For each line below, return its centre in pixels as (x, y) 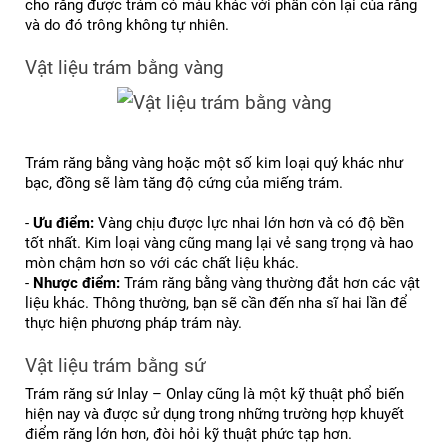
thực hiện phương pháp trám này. (133, 322)
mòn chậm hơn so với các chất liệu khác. (162, 262)
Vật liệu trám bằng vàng (124, 68)
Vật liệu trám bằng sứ (115, 365)
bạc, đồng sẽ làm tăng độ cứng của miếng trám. (184, 182)
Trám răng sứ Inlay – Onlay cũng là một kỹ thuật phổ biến (214, 394)
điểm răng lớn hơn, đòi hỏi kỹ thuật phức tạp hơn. (188, 434)
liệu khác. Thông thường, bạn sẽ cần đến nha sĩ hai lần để (216, 302)
